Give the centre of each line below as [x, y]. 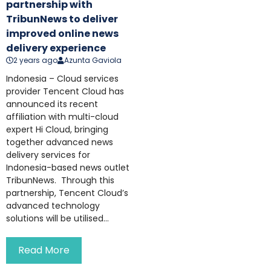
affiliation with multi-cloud [62, 117]
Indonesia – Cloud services [62, 79]
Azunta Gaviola [93, 60]
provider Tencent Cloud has [65, 92]
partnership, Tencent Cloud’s [67, 193]
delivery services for [48, 155]
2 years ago [35, 60]
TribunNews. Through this [60, 181]
